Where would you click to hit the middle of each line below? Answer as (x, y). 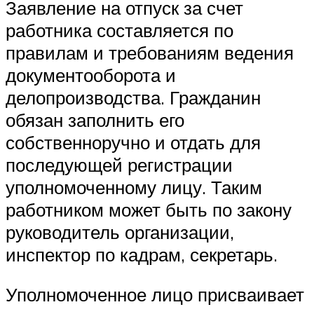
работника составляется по (120, 30)
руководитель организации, (120, 232)
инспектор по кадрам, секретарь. (142, 254)
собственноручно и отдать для (133, 142)
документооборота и (91, 75)
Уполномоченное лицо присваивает (155, 295)
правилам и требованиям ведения (150, 52)
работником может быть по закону (149, 209)
